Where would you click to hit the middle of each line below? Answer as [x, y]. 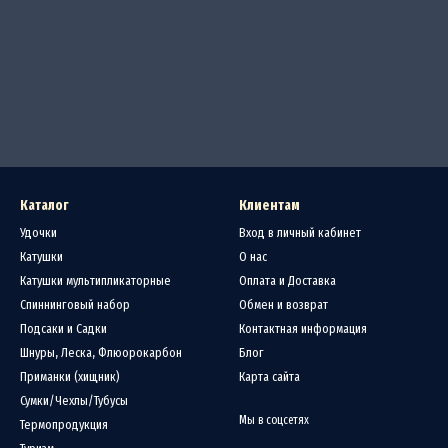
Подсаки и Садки [63, 328]
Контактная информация [303, 328]
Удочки [38, 232]
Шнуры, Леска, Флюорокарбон [101, 352]
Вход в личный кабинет [300, 232]
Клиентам [269, 205]
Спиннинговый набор [75, 304]
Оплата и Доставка [287, 280]
